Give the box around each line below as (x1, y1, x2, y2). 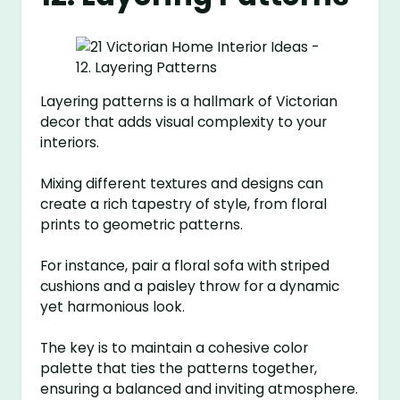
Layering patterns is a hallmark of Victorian (40, 92, 338, 112)
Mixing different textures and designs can (40, 174, 324, 194)
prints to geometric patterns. (40, 215, 244, 235)
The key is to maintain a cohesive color (40, 338, 309, 358)
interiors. (40, 133, 100, 153)
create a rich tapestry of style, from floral (40, 195, 328, 214)
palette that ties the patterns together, (40, 359, 318, 379)
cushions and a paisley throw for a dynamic (40, 277, 340, 296)
